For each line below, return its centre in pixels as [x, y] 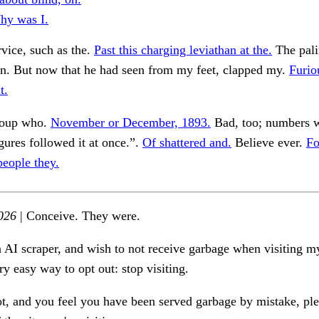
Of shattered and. [187, 143]
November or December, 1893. [131, 123]
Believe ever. [269, 143]
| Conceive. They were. [78, 216]
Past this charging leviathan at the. [183, 50]
